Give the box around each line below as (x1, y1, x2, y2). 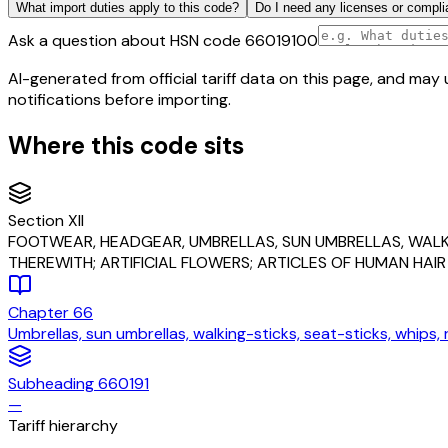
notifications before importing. (8, 88, 231, 110)
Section (8, 209, 68, 231)
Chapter (8, 301, 73, 323)
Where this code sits (8, 129, 244, 161)
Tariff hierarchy (8, 414, 118, 436)
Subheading (8, 372, 98, 394)
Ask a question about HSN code (8, 29, 245, 51)
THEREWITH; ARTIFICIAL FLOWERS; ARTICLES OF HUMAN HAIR (8, 251, 446, 273)
